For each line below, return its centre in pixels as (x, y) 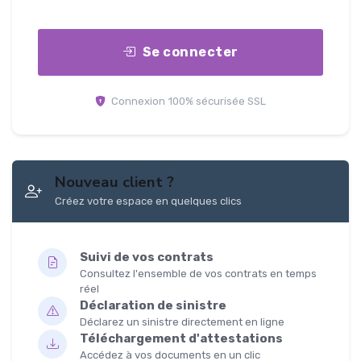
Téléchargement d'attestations (181, 339)
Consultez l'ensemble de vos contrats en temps (198, 274)
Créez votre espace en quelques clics (148, 201)
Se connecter (190, 52)
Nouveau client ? (114, 183)
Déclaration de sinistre (153, 306)
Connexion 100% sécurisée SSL (187, 102)
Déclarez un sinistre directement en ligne (182, 322)
